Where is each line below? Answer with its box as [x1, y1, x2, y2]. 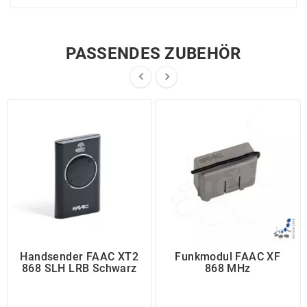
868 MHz [204, 262, 251, 275]
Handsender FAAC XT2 [20, 250, 139, 264]
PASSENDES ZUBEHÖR [66, 43, 241, 63]
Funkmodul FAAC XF [175, 250, 281, 264]
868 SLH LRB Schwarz [21, 262, 137, 275]
